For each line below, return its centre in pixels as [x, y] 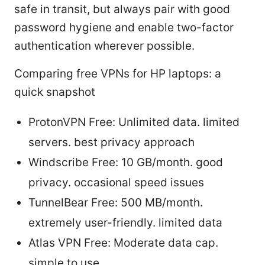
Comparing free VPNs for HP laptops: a [118, 73]
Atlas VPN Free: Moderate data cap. [123, 243]
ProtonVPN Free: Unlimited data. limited [134, 122]
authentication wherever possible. [104, 46]
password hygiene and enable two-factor [124, 27]
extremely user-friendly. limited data [125, 222]
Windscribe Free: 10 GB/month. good [126, 162]
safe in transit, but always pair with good [122, 9]
